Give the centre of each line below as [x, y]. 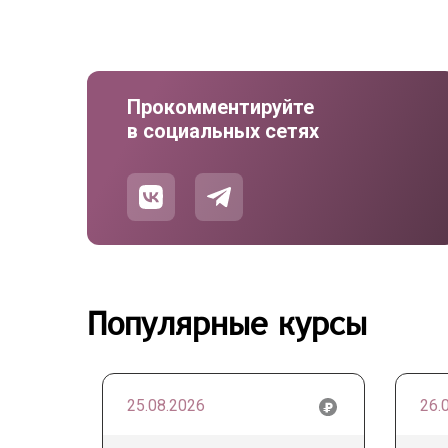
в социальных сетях [223, 131]
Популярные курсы [227, 323]
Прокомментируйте [220, 107]
